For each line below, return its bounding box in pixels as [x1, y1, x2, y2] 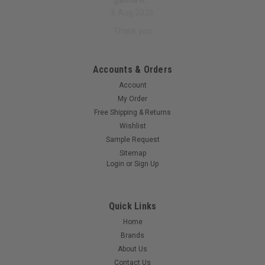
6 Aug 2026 [111, 8, 154, 18]
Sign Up [134, 160, 159, 169]
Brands [121, 231, 144, 240]
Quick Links [108, 201, 157, 212]
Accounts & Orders [92, 64, 173, 76]
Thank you [113, 26, 152, 36]
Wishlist [119, 122, 146, 131]
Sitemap [119, 149, 146, 158]
